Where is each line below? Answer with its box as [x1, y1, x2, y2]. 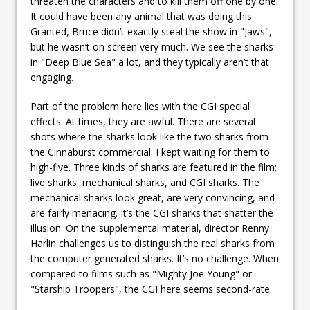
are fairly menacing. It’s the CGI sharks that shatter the [30, 206, 273, 219]
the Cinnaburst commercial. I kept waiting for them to [30, 145, 270, 158]
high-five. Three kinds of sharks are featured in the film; [30, 160, 277, 174]
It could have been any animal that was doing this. [30, 9, 254, 23]
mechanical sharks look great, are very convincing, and [30, 190, 275, 204]
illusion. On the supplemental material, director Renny [30, 221, 269, 235]
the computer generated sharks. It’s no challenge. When [30, 251, 279, 265]
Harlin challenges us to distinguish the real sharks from [30, 236, 275, 250]
